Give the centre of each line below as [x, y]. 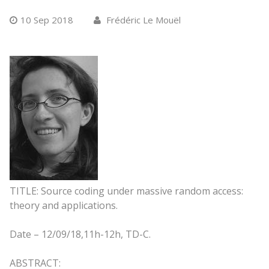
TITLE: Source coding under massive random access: [126, 191]
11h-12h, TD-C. [117, 234]
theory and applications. [63, 205]
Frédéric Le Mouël [142, 20]
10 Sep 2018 [47, 20]
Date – [25, 234]
